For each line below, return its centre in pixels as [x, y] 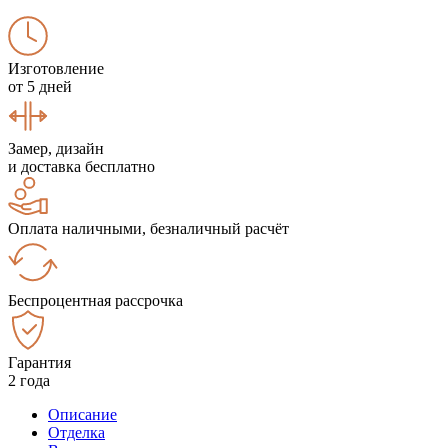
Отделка [76, 432]
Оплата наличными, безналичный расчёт [148, 228]
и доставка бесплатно [81, 166]
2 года [29, 380]
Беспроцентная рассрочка [95, 300]
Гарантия [39, 362]
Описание [82, 414]
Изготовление [56, 68]
